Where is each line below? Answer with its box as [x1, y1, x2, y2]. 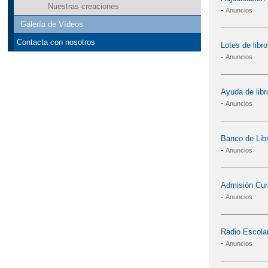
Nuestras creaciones [47, 2, 119, 11]
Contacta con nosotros [16, 38, 95, 47]
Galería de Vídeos [20, 20, 84, 29]
